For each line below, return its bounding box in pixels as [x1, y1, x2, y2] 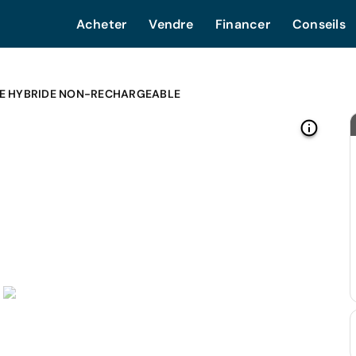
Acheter [75, 16, 127, 33]
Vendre [149, 16, 193, 33]
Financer [215, 16, 270, 33]
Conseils [292, 16, 346, 33]
